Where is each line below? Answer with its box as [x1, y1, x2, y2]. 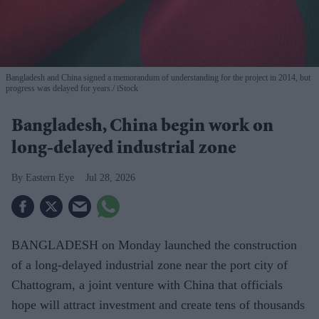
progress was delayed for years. [6, 83, 113, 93]
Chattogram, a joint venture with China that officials [11, 277, 283, 292]
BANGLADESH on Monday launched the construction [11, 237, 297, 252]
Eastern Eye [26, 172, 74, 183]
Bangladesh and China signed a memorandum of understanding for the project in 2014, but [6, 72, 310, 83]
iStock [115, 83, 138, 93]
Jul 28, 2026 [85, 172, 135, 183]
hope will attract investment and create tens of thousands [11, 297, 305, 312]
